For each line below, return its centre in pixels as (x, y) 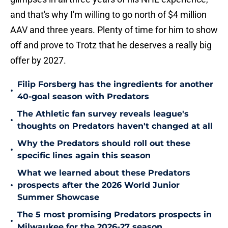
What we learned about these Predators (104, 173)
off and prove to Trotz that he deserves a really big (111, 45)
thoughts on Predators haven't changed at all (115, 126)
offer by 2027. (38, 61)
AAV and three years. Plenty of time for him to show (114, 30)
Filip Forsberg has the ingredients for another (115, 84)
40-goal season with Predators (83, 97)
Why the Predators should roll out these (104, 144)
